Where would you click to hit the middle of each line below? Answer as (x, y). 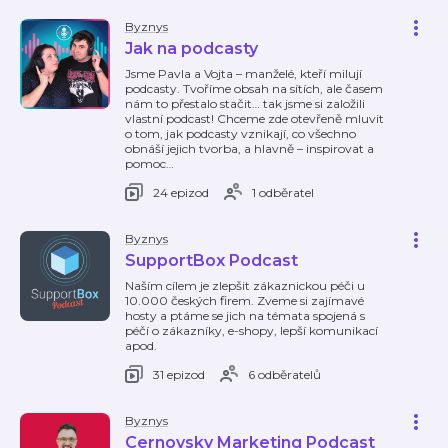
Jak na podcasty (191, 48)
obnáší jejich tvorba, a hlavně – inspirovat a (249, 148)
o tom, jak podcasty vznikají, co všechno (240, 133)
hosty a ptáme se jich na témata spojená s (245, 315)
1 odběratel (283, 192)
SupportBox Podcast (211, 260)
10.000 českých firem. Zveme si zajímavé (244, 300)
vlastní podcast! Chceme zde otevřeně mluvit (254, 118)
